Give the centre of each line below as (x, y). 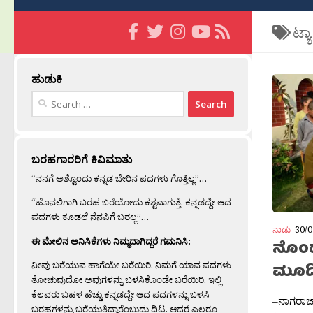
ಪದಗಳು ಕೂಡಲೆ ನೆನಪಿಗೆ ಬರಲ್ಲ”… (90, 217)
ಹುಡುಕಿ (47, 79)
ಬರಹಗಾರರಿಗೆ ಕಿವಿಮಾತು (82, 160)
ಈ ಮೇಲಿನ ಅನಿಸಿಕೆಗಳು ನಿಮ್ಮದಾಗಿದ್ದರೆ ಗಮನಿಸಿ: (111, 241)
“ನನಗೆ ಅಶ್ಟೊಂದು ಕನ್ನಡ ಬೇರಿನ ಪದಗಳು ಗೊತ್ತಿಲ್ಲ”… (119, 179)
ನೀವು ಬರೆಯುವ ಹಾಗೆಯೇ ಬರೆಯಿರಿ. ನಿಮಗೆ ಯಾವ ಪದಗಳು (131, 264)
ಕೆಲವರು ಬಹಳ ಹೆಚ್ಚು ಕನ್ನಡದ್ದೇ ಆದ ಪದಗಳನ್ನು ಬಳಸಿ (121, 294)
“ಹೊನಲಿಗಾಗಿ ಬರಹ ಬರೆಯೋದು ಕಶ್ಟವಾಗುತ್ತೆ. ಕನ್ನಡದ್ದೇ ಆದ (131, 202)
